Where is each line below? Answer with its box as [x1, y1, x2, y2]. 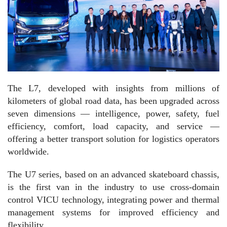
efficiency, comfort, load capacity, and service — [8, 121, 219, 131]
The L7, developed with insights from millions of [8, 83, 219, 93]
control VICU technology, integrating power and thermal [8, 194, 219, 205]
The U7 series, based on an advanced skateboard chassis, [8, 169, 219, 179]
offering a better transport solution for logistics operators [8, 133, 219, 144]
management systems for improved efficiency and [8, 207, 219, 217]
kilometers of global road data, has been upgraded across [8, 95, 219, 106]
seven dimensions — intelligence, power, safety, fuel [8, 108, 219, 119]
